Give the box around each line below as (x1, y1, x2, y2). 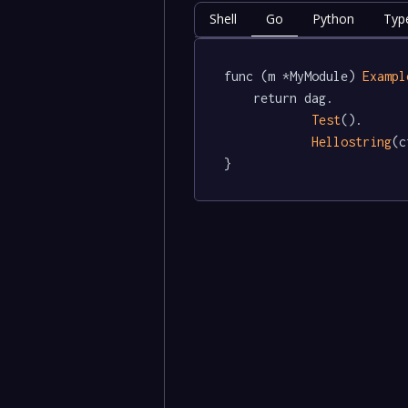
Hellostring (311, 133, 392, 149)
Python (311, 9, 354, 27)
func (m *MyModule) (223, 67, 362, 84)
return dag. (223, 89, 253, 106)
